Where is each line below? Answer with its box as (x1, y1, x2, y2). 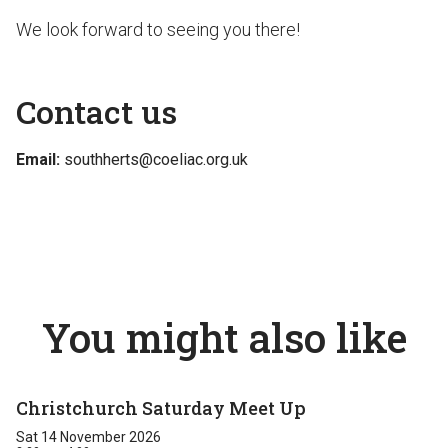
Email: (16, 150, 60, 169)
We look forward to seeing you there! (16, 19, 300, 40)
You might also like (41, 311, 407, 364)
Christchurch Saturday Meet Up (16, 396, 306, 420)
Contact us (16, 90, 177, 133)
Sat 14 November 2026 (16, 429, 161, 445)
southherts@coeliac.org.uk (64, 150, 248, 169)
